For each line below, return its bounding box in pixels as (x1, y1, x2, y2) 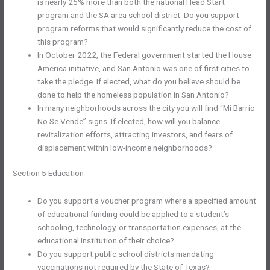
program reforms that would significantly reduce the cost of (37, 23, 252, 33)
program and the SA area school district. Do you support (37, 10, 240, 20)
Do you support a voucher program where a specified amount (37, 196, 257, 206)
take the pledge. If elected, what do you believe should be (37, 76, 241, 86)
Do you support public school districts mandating (37, 249, 215, 259)
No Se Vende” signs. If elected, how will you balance (37, 116, 221, 126)
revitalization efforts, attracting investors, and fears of (37, 129, 233, 139)
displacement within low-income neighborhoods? (37, 142, 213, 152)
